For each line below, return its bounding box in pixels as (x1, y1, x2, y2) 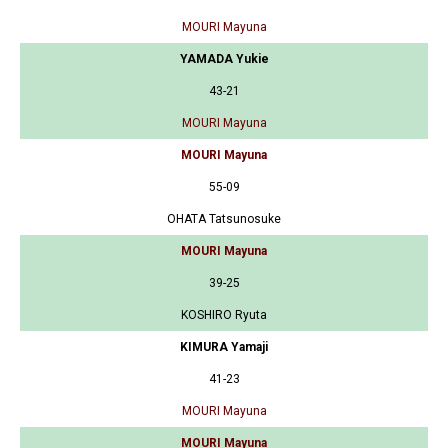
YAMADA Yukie (179, 51, 269, 66)
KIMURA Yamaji (180, 339, 268, 354)
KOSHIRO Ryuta (181, 307, 267, 322)
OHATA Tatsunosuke (167, 211, 281, 226)
